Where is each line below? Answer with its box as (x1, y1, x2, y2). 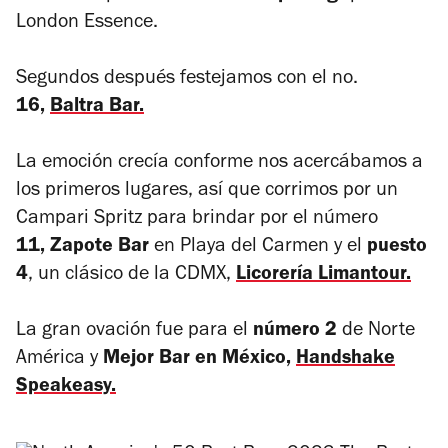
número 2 (253, 321, 342, 342)
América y (16, 349, 103, 370)
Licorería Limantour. (236, 265, 411, 286)
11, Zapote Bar (16, 237, 149, 258)
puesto (367, 237, 427, 258)
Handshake (296, 349, 395, 370)
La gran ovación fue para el (16, 321, 253, 342)
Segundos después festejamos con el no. (16, 69, 358, 90)
